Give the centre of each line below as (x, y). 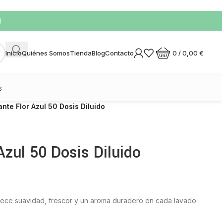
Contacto (119, 53)
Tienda (81, 53)
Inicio (14, 53)
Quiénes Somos (46, 53)
